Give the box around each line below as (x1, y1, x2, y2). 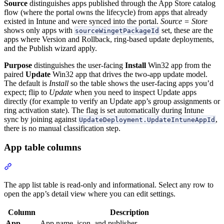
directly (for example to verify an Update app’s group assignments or (4, 96, 220, 105)
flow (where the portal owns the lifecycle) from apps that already (4, 7, 207, 16)
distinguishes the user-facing (32, 60, 125, 69)
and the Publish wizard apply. (4, 43, 97, 52)
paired (4, 69, 25, 78)
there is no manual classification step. (4, 123, 120, 132)
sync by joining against (4, 114, 78, 123)
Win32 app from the (146, 60, 211, 69)
